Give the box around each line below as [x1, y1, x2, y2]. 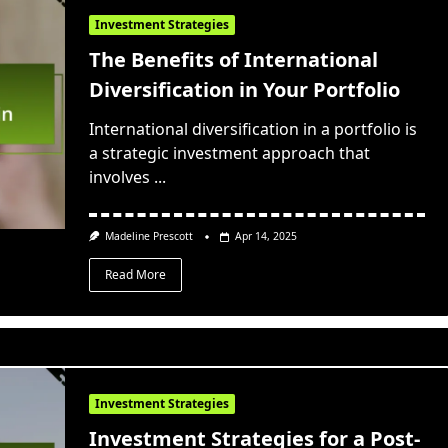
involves [88, 166, 150, 189]
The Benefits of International [88, 46, 378, 74]
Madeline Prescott [105, 229, 194, 244]
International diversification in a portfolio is [88, 118, 417, 141]
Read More [104, 265, 166, 283]
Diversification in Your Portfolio [88, 76, 400, 104]
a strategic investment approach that [88, 142, 370, 165]
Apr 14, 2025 [235, 229, 298, 244]
